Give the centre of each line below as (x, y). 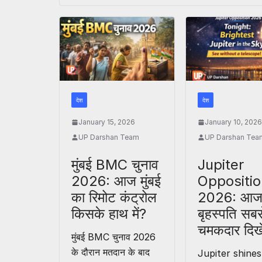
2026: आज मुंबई (116, 181)
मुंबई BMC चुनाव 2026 (113, 237)
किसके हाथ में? (109, 214)
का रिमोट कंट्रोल (114, 198)
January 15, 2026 (107, 122)
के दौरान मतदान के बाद (111, 252)
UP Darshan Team (109, 137)
